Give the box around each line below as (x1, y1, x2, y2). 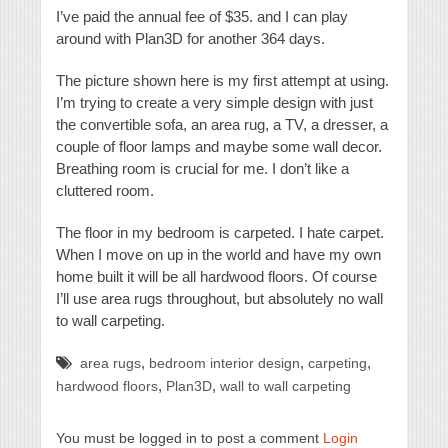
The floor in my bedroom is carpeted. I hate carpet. (56, 224, 384, 242)
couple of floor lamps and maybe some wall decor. (56, 138, 382, 156)
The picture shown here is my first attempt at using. (56, 72, 389, 90)
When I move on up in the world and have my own (56, 246, 381, 264)
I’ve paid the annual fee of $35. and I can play (56, 8, 348, 26)
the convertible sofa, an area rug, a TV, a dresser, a (56, 116, 388, 134)
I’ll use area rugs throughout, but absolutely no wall (56, 290, 383, 308)
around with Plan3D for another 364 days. (56, 30, 325, 48)
